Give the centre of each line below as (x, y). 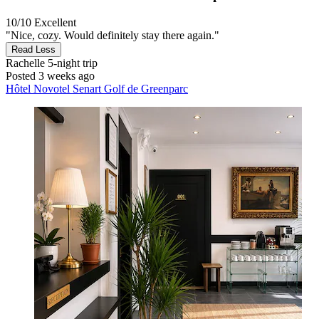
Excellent (55, 23)
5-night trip (71, 63)
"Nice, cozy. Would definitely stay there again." (113, 36)
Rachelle (25, 63)
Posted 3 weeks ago (50, 76)
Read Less (33, 50)
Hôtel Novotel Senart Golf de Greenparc (97, 89)
